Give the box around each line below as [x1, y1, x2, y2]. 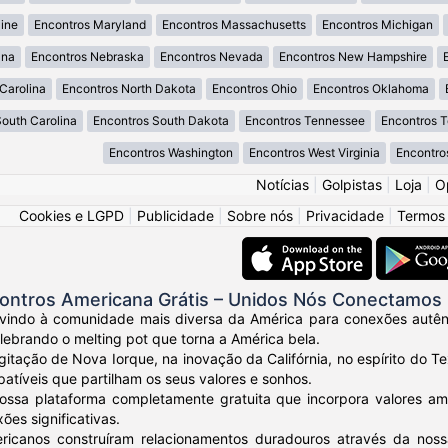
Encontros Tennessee [245, 113, 365, 129]
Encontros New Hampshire [278, 49, 427, 65]
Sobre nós [227, 207, 293, 225]
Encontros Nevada [159, 49, 263, 65]
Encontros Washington [109, 145, 233, 161]
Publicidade [137, 207, 214, 225]
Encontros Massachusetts [161, 17, 306, 33]
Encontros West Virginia [249, 145, 380, 161]
